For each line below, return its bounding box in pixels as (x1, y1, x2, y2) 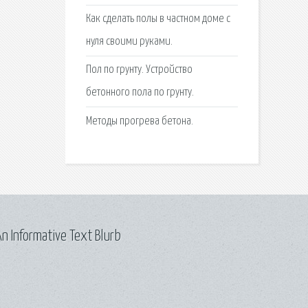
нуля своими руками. (85, 36, 173, 48)
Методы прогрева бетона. (85, 115, 193, 127)
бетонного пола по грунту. (85, 87, 194, 99)
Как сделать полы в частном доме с (85, 13, 230, 25)
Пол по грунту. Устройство (85, 64, 192, 76)
